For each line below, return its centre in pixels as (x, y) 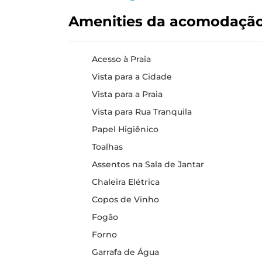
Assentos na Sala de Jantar (148, 164)
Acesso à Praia (121, 59)
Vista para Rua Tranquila (142, 112)
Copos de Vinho (125, 199)
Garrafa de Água (125, 252)
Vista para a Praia (127, 94)
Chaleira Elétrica (126, 182)
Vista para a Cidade (132, 77)
